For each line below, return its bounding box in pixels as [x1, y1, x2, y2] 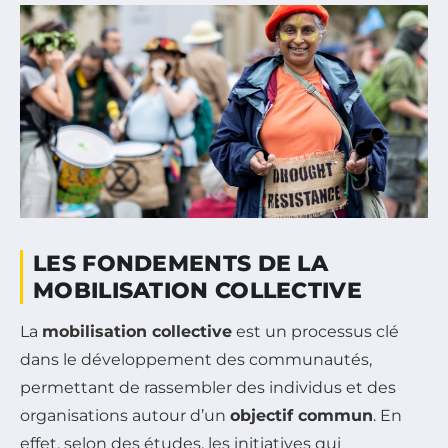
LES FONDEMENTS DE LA [33, 250, 328, 278]
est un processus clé [232, 322, 399, 342]
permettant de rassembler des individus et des [20, 378, 396, 398]
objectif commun [230, 406, 373, 426]
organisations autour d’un [20, 406, 230, 426]
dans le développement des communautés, [20, 350, 372, 370]
